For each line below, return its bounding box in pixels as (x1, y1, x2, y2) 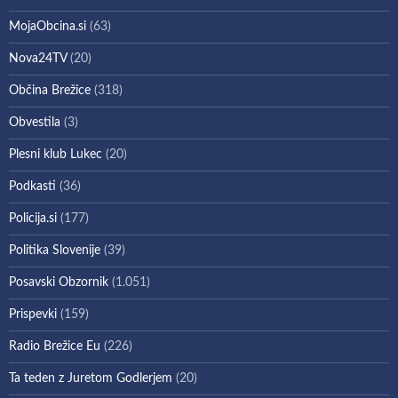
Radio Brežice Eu (9, 339, 100, 353)
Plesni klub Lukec (9, 147, 102, 161)
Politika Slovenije (9, 243, 100, 257)
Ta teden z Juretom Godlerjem (9, 371, 172, 385)
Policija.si (9, 211, 57, 225)
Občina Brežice (9, 84, 91, 97)
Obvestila (9, 115, 60, 129)
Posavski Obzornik (9, 275, 108, 289)
